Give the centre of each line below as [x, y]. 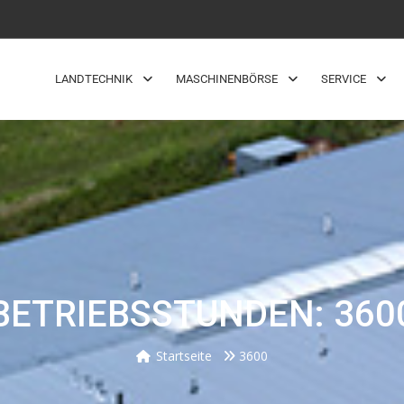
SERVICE [344, 79]
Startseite [184, 356]
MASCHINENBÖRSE [227, 79]
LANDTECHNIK [94, 79]
